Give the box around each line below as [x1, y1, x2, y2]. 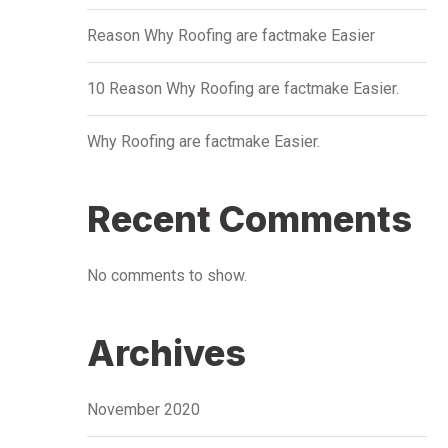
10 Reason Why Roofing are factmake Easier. [87, 79, 399, 98]
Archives [87, 331, 246, 375]
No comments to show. [87, 266, 247, 285]
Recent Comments [87, 197, 412, 241]
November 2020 [87, 400, 200, 419]
